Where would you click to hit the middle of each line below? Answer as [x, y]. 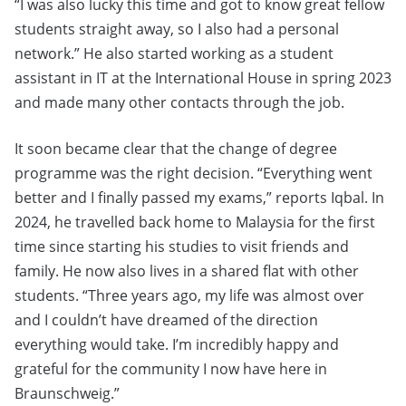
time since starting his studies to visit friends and [182, 247]
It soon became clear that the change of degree [176, 149]
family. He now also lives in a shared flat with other [187, 271]
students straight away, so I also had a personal [177, 29]
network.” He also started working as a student [174, 54]
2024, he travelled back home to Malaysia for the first [195, 222]
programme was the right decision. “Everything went [193, 174]
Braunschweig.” [67, 394]
